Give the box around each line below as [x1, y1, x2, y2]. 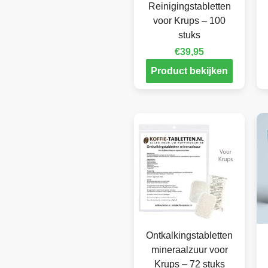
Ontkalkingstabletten [146, 230, 233, 241]
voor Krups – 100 [153, 16, 226, 26]
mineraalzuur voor [151, 245, 228, 255]
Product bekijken [151, 66, 228, 77]
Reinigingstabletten [148, 1, 231, 12]
